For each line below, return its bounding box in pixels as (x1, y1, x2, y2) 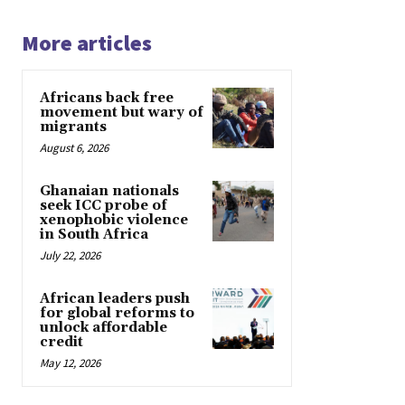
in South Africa (40, 225, 148, 243)
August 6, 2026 (40, 139, 108, 155)
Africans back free (40, 89, 174, 107)
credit (40, 333, 83, 351)
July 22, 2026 (40, 247, 100, 263)
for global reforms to (40, 304, 194, 322)
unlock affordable (40, 318, 167, 336)
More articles (22, 28, 152, 57)
